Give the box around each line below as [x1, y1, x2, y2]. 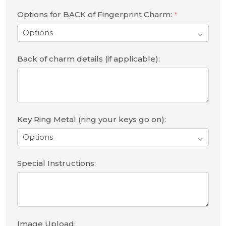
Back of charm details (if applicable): [17, 53, 160, 64]
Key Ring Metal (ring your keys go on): [17, 114, 166, 124]
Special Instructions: [17, 158, 96, 168]
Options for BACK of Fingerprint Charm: [17, 9, 174, 19]
